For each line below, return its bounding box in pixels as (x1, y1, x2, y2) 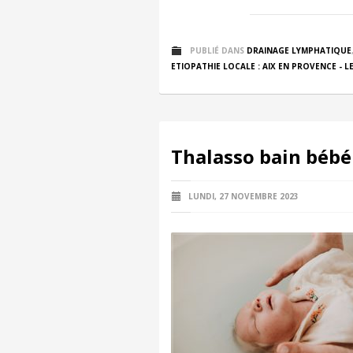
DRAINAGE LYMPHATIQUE (247, 45, 351, 56)
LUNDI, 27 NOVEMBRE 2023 (186, 191, 299, 202)
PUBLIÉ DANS (190, 45, 244, 56)
